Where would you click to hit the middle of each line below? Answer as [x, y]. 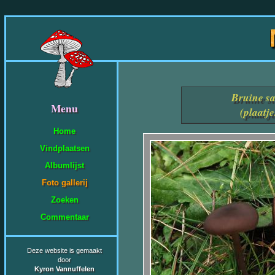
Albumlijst [64, 165]
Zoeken [64, 199]
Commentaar [64, 217]
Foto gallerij [64, 182]
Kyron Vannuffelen [64, 269]
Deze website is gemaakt [64, 250]
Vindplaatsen [64, 148]
